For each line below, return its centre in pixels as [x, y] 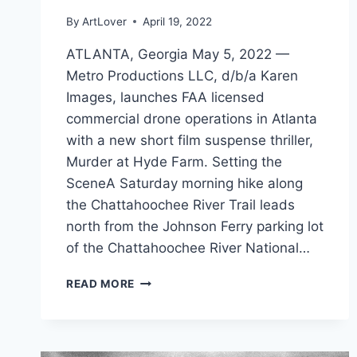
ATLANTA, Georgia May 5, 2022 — [178, 54]
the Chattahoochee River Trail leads [180, 204]
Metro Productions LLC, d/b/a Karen [182, 75]
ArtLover [105, 21]
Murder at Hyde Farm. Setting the [174, 161]
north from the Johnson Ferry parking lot [195, 226]
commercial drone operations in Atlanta [192, 118]
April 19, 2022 [178, 21]
